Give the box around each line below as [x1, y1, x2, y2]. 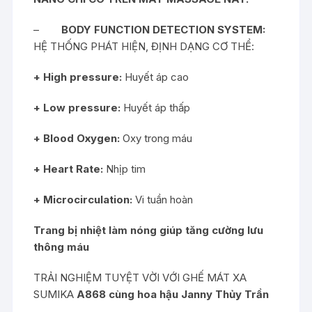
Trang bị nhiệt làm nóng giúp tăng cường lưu [33, 223, 264, 237]
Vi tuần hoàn [132, 192, 194, 206]
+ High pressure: [33, 70, 123, 84]
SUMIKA [33, 287, 77, 301]
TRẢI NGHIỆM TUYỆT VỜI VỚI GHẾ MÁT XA [33, 270, 247, 284]
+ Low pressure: [33, 100, 121, 114]
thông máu [33, 240, 90, 253]
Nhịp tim [103, 162, 146, 175]
